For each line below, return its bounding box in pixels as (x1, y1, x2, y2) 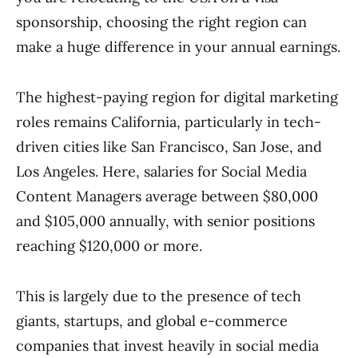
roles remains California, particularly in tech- (16, 113, 321, 131)
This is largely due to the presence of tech (16, 287, 301, 305)
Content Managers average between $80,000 (16, 187, 318, 205)
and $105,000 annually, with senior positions (16, 212, 315, 230)
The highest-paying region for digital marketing (16, 88, 338, 106)
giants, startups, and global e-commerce (16, 312, 288, 330)
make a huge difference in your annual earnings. (16, 38, 340, 56)
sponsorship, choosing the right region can (16, 13, 307, 31)
